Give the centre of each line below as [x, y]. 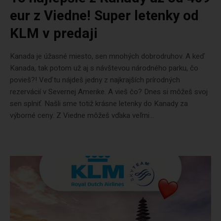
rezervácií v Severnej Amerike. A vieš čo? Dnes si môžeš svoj [109, 92]
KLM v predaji [54, 34]
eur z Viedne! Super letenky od [104, 16]
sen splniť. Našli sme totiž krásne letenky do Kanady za [99, 104]
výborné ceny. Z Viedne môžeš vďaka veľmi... [82, 115]
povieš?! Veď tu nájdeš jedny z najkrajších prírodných [95, 80]
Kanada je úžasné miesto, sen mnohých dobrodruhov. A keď [107, 56]
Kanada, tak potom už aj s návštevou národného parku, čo [104, 68]
